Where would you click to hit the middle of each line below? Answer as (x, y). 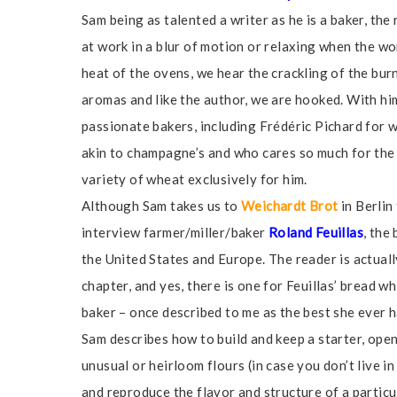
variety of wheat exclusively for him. (195, 179)
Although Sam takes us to (161, 206)
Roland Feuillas (316, 232)
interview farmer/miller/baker (175, 232)
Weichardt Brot (290, 206)
